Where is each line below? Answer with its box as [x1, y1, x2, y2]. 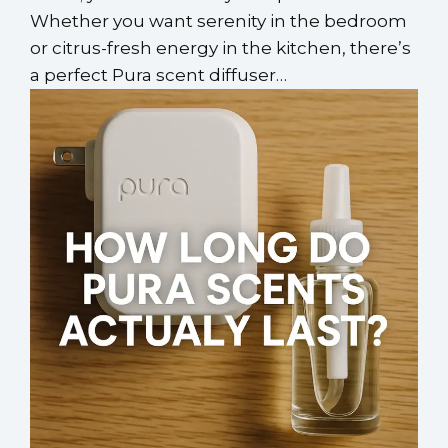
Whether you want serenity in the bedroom [30, 10, 407, 31]
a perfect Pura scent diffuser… [30, 64, 287, 85]
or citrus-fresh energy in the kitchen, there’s [30, 37, 411, 58]
